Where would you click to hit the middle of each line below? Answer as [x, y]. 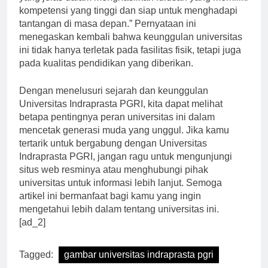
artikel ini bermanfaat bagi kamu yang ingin [110, 206]
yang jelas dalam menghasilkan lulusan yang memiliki [134, 8]
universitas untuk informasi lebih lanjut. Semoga [121, 193]
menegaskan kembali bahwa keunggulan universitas [131, 47]
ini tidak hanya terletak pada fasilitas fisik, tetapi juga [130, 60]
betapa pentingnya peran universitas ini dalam [117, 127]
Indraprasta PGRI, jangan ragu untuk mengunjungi [126, 167]
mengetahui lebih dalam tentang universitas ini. [119, 220]
